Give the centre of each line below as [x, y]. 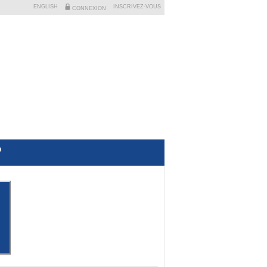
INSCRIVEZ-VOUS [137, 7]
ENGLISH [46, 7]
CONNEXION [88, 8]
